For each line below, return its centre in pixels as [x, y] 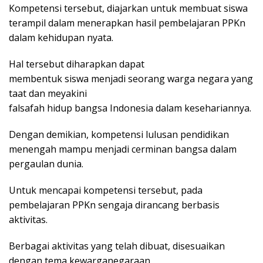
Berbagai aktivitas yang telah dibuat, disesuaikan [117, 246]
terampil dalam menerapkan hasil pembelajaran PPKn [127, 23]
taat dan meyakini [48, 94]
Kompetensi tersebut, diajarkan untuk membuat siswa [128, 9]
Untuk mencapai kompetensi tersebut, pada [106, 190]
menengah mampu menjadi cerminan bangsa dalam [123, 149]
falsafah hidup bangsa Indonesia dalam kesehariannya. [130, 108]
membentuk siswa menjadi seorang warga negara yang [131, 79]
